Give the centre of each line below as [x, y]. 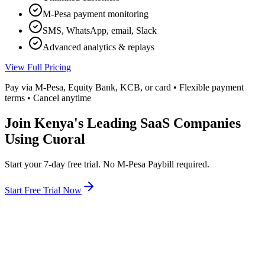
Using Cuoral [45, 139]
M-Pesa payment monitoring [96, 14]
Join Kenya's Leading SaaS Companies [123, 123]
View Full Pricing [38, 67]
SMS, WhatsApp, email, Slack [100, 30]
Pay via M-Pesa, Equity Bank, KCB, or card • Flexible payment [124, 87]
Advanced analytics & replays [98, 47]
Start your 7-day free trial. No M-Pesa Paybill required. [107, 164]
